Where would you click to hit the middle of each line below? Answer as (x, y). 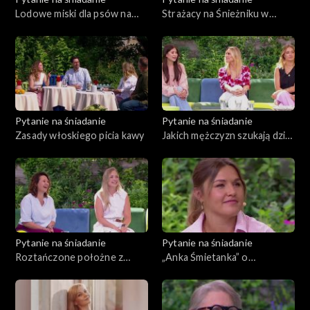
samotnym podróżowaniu (220, 271)
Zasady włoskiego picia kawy (80, 135)
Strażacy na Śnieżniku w (216, 13)
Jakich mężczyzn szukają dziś (226, 135)
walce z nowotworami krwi (222, 28)
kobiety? (181, 149)
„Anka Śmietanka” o (205, 257)
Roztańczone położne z (70, 257)
